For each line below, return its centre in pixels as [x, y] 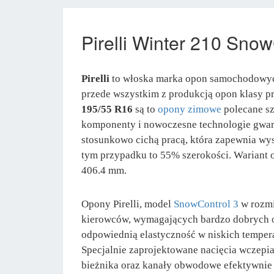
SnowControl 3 [206, 204]
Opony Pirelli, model [128, 204]
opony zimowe [190, 109]
